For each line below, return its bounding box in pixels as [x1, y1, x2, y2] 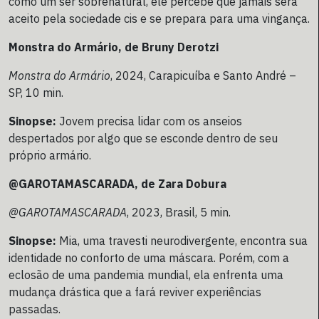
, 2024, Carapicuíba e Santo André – [110, 68, 296, 83]
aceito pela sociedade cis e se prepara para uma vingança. [9, 11, 310, 26]
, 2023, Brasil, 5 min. [127, 205, 231, 220]
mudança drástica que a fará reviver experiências [9, 285, 261, 300]
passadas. [9, 302, 61, 317]
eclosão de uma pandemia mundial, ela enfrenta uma [9, 268, 283, 283]
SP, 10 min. [9, 85, 63, 100]
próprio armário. [9, 148, 91, 163]
